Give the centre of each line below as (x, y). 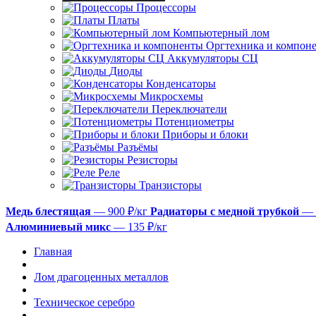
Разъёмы (138, 147)
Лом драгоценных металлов (101, 277)
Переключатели (189, 109)
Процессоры (166, 7)
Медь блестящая (48, 211)
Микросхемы (171, 96)
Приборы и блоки (205, 134)
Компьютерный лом (221, 33)
